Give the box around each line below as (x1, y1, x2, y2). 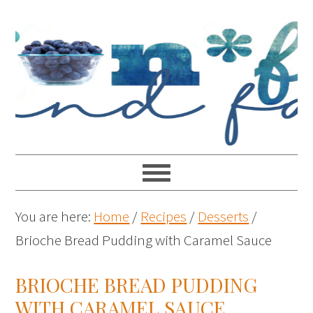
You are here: (15, 207, 94, 226)
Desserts (198, 207, 249, 226)
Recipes (140, 207, 187, 226)
